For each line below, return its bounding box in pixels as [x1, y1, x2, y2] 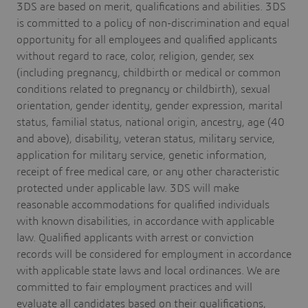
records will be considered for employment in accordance [16, 249, 291, 261]
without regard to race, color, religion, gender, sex [16, 51, 254, 63]
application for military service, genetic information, [16, 150, 267, 162]
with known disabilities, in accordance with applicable [16, 216, 274, 228]
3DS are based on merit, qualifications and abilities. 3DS [16, 1, 286, 13]
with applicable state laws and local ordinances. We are [16, 265, 280, 277]
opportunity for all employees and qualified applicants [16, 34, 277, 46]
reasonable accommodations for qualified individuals [16, 199, 269, 211]
